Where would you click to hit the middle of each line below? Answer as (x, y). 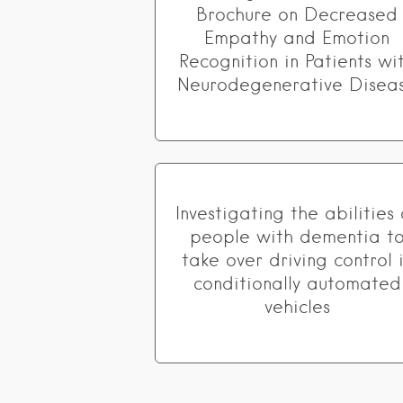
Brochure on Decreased (297, 14)
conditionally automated (297, 283)
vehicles (297, 307)
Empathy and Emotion (297, 38)
